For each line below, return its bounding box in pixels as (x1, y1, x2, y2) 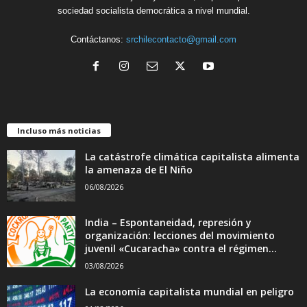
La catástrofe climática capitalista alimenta (85, 149, 299, 163)
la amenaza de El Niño (85, 162, 193, 176)
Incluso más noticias (17, 125, 101, 136)
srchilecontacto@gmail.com (126, 34, 236, 45)
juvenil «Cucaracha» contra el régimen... (85, 241, 277, 255)
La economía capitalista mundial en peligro (85, 284, 294, 298)
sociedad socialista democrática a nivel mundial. (57, 5, 250, 16)
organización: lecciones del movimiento (85, 228, 275, 242)
